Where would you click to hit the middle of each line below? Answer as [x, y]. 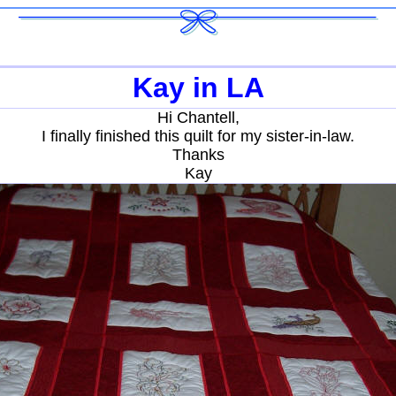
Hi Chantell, [198, 118]
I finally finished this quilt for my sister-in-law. [198, 136]
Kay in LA [198, 88]
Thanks [198, 155]
